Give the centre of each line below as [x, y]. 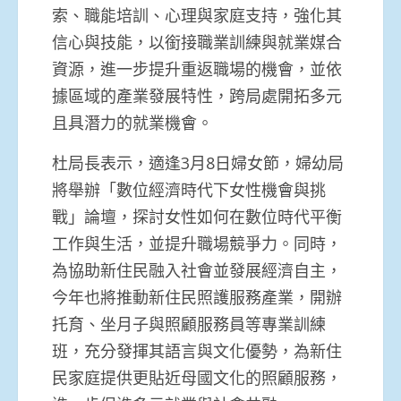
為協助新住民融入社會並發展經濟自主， [197, 270]
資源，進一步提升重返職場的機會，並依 [197, 68]
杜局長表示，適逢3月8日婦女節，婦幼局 [198, 162]
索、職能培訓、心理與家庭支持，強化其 [197, 15]
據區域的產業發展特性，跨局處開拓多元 [197, 95]
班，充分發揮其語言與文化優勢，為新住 [197, 350]
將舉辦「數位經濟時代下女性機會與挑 [189, 189]
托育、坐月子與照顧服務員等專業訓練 [189, 324]
